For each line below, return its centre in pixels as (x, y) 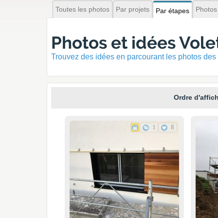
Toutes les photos (82, 9)
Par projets (133, 9)
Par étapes (173, 11)
